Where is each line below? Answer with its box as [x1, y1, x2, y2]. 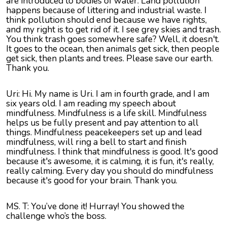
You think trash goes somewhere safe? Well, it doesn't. [6, 33, 219, 46]
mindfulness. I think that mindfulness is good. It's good [6, 145, 218, 158]
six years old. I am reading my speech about [6, 97, 176, 110]
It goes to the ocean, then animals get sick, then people [6, 43, 219, 55]
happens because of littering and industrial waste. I [6, 4, 207, 17]
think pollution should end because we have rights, [6, 14, 207, 26]
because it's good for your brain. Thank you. [6, 174, 177, 187]
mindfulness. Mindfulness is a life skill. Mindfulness [6, 107, 207, 120]
